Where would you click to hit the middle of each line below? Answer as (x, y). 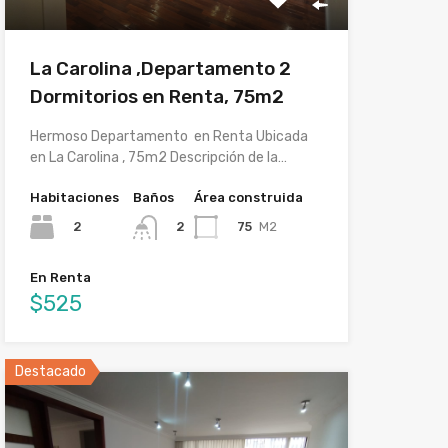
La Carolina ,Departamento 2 (160, 69)
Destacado (50, 371)
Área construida (248, 198)
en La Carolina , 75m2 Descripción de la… (158, 158)
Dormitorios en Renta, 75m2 (156, 97)
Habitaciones (74, 198)
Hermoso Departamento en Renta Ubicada (168, 137)
